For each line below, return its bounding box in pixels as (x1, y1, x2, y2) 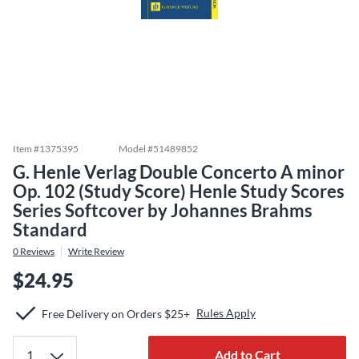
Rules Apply (196, 306, 256, 320)
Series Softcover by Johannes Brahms (13, 200, 313, 221)
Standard (13, 219, 87, 240)
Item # (13, 143, 39, 155)
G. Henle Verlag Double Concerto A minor (13, 161, 345, 183)
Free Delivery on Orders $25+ (42, 306, 190, 321)
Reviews (18, 245, 54, 257)
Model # (119, 143, 153, 155)
